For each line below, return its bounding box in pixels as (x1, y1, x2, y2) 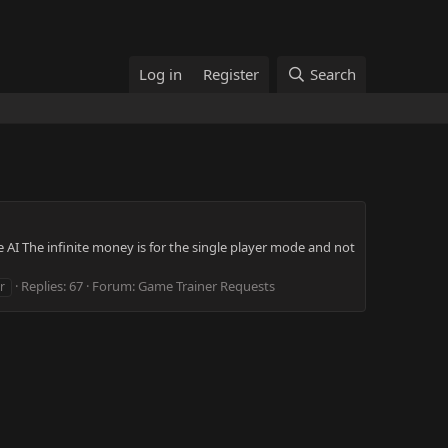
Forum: (92, 276, 138, 295)
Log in (139, 64, 183, 84)
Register (203, 64, 260, 84)
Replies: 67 (21, 276, 83, 295)
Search (310, 64, 356, 84)
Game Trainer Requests (138, 276, 275, 295)
